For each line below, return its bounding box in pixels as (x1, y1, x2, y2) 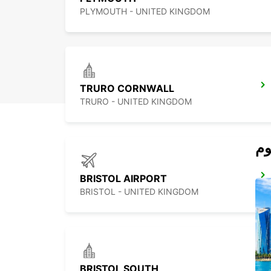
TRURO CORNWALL (80, 82, 174, 95)
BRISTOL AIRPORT (80, 172, 167, 185)
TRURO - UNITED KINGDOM (80, 96, 192, 107)
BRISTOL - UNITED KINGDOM (80, 186, 198, 197)
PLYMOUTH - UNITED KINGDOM (80, 6, 210, 17)
